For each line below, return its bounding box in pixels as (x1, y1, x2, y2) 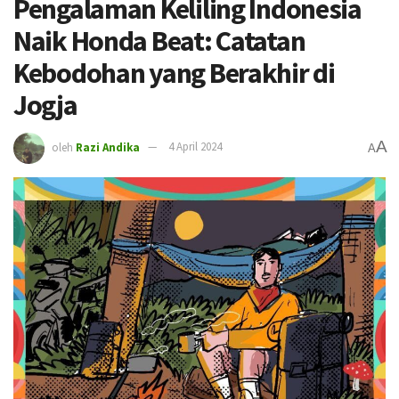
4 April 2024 (168, 139, 222, 155)
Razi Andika (76, 139, 140, 155)
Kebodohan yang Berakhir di (13, 55, 335, 91)
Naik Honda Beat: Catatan (13, 23, 305, 59)
